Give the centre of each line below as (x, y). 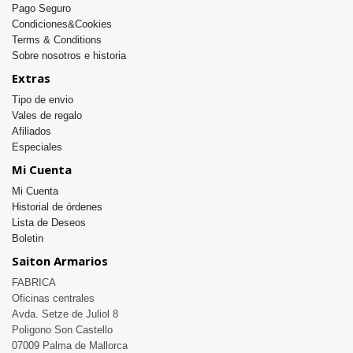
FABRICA (34, 283)
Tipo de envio (43, 100)
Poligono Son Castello (62, 330)
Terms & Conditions (57, 40)
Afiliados (32, 132)
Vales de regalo (47, 116)
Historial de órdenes (57, 207)
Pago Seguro (41, 9)
